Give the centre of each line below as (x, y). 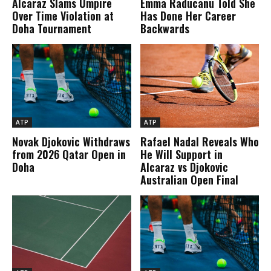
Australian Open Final (189, 179)
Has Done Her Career (188, 16)
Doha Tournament (52, 29)
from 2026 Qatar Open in (69, 154)
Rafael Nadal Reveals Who (199, 141)
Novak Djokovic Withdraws (71, 141)
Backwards (165, 29)
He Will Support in (181, 154)
